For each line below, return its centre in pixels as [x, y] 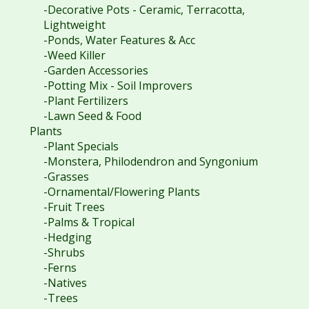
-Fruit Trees [74, 207]
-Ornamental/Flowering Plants [121, 191]
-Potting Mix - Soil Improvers [118, 85]
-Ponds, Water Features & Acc [119, 40]
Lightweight [74, 24]
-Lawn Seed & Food [92, 116]
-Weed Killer [74, 55]
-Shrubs [64, 252]
